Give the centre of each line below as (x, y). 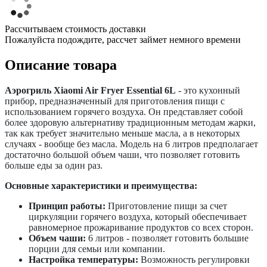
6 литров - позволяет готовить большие (167, 238)
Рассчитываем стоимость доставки (75, 29)
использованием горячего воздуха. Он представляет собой (124, 111)
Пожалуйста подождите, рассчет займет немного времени (123, 39)
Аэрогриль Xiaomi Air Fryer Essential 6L (90, 90)
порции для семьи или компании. (97, 249)
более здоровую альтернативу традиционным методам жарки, (130, 122)
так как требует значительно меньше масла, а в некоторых (122, 133)
